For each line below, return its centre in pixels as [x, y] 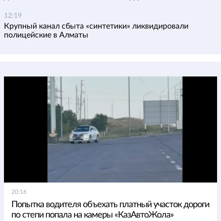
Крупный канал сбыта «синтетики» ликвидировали [96, 26]
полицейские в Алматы [46, 35]
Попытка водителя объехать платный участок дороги [110, 205]
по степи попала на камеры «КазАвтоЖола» [92, 215]
